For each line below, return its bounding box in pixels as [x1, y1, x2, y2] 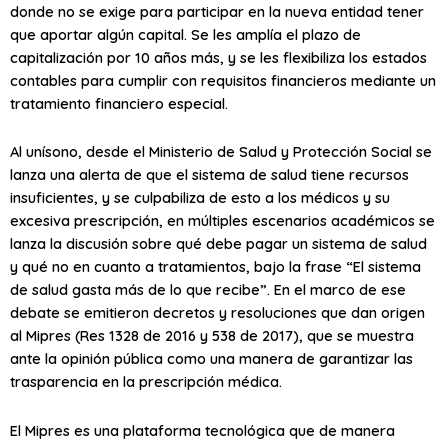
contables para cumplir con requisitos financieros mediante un [10, 70, 436, 90]
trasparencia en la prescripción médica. [10, 372, 282, 392]
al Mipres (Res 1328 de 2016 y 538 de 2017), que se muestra [10, 326, 414, 346]
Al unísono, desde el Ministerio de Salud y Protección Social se [10, 142, 432, 162]
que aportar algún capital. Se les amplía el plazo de [10, 24, 361, 44]
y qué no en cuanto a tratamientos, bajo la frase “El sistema [10, 257, 421, 277]
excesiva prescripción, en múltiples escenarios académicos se [10, 211, 435, 231]
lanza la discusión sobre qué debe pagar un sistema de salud [10, 234, 427, 254]
